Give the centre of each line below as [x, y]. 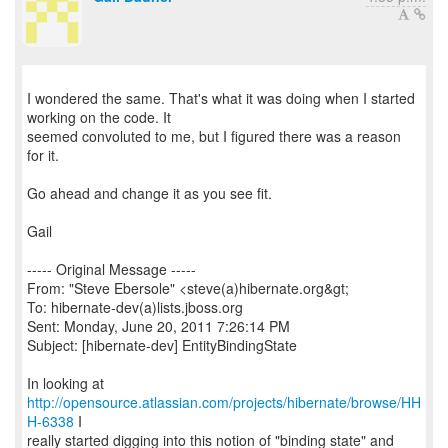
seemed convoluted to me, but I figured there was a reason [214, 136]
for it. [43, 155]
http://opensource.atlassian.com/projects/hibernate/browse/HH [224, 402]
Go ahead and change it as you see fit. [149, 193]
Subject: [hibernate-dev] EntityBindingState [162, 345]
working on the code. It [99, 117]
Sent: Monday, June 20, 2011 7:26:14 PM [158, 326]
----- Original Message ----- [111, 269]
